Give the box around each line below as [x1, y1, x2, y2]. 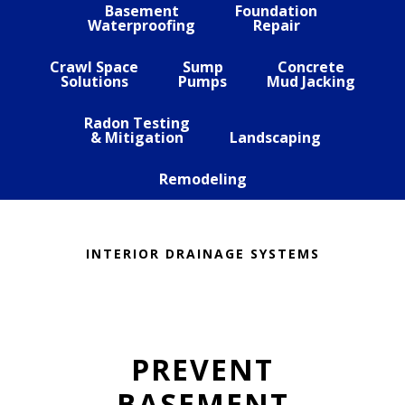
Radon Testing [84, 113, 190, 133]
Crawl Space [50, 57, 138, 77]
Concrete [278, 57, 344, 77]
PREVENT [131, 349, 274, 389]
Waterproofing [88, 15, 195, 35]
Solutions [60, 71, 128, 91]
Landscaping [230, 127, 321, 147]
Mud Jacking [267, 71, 355, 91]
